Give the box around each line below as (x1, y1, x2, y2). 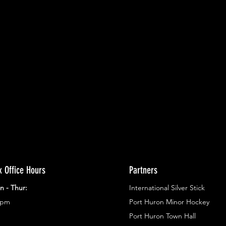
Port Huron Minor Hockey (129, 197, 209, 206)
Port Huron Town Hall (129, 211, 196, 220)
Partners (129, 164, 157, 176)
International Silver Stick (129, 183, 205, 192)
